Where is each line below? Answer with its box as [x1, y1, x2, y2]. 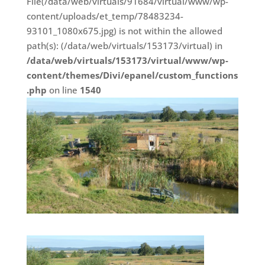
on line [46, 84, 80, 96]
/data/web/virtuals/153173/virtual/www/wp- [26, 54, 228, 66]
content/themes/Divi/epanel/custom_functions [26, 69, 238, 81]
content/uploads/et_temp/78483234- [26, 10, 183, 22]
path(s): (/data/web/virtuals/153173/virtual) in [26, 40, 222, 51]
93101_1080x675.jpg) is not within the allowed [26, 25, 222, 37]
